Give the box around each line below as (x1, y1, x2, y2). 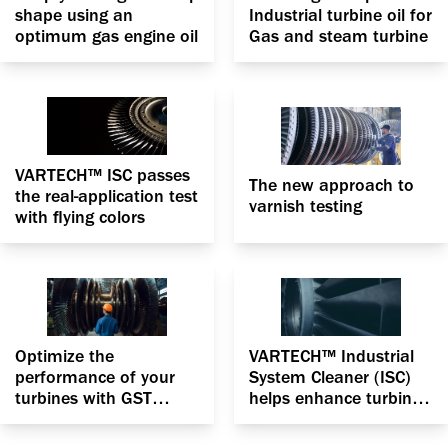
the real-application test (15, 185, 198, 207)
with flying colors (15, 206, 145, 228)
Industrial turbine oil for (249, 4, 432, 26)
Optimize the (15, 345, 114, 367)
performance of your (15, 366, 175, 388)
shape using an (15, 4, 133, 26)
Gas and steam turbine (249, 25, 428, 47)
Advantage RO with (15, 408, 165, 430)
